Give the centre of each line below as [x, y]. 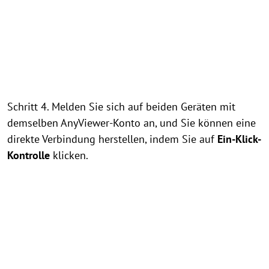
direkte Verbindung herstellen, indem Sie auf [112, 139]
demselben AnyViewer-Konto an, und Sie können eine [131, 122]
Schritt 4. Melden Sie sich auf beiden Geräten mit [121, 106]
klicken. [69, 155]
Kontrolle [29, 155]
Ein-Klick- [239, 139]
